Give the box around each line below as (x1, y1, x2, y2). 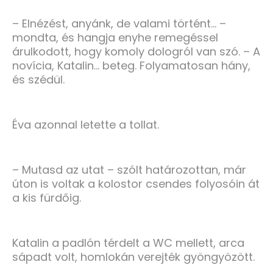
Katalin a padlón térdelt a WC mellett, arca (12, 235, 244, 251)
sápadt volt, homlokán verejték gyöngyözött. (12, 249, 255, 265)
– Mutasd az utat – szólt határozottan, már (12, 162, 246, 178)
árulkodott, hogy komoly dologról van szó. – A (12, 44, 260, 60)
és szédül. (12, 72, 65, 88)
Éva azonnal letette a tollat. (12, 117, 159, 133)
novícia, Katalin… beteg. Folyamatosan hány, (12, 58, 250, 74)
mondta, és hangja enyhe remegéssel (12, 30, 218, 46)
